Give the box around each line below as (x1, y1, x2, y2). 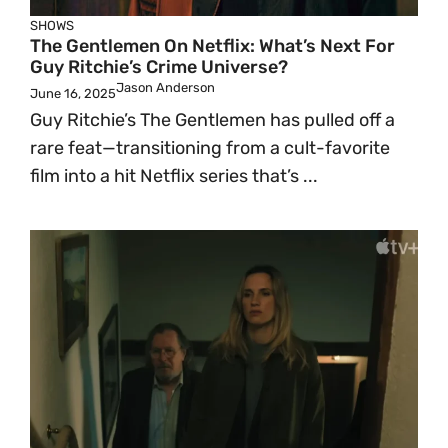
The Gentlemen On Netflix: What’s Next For (30, 35, 395, 57)
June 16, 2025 (30, 86, 116, 101)
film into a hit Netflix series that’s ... (30, 165, 318, 187)
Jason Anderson (116, 80, 215, 95)
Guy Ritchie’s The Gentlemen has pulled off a (30, 109, 395, 131)
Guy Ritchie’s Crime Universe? (30, 56, 288, 78)
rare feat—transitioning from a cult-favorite (30, 137, 390, 159)
